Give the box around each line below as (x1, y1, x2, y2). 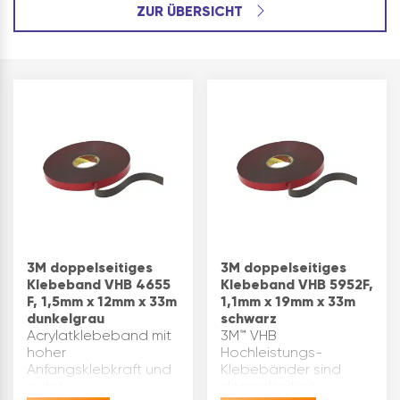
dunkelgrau (27, 310, 104, 327)
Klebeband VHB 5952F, (221, 276, 373, 293)
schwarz (221, 310, 277, 327)
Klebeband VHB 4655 (27, 276, 171, 293)
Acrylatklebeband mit (27, 327, 171, 344)
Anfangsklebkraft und (27, 361, 171, 378)
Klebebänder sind (221, 361, 341, 378)
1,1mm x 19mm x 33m (221, 293, 355, 310)
